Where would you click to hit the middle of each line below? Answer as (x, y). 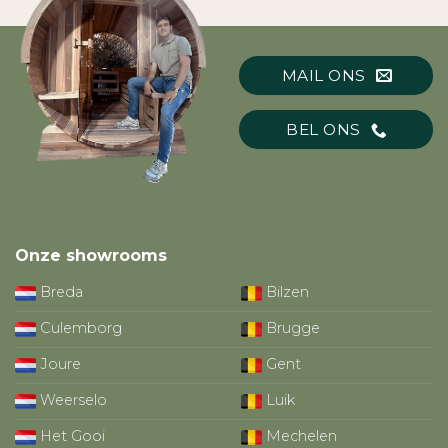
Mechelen (300, 436)
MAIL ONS (323, 75)
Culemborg (79, 328)
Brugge (291, 328)
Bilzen (286, 292)
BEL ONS (323, 130)
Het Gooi (70, 436)
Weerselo (71, 400)
